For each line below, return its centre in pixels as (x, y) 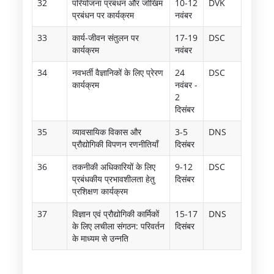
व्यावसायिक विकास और (107, 131)
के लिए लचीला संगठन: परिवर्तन (119, 226)
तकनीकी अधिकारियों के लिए (114, 166)
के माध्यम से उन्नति (101, 238)
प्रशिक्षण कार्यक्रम (100, 191)
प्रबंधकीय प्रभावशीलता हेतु (114, 179)
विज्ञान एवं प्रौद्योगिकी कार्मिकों (116, 213)
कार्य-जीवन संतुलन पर (106, 37)
